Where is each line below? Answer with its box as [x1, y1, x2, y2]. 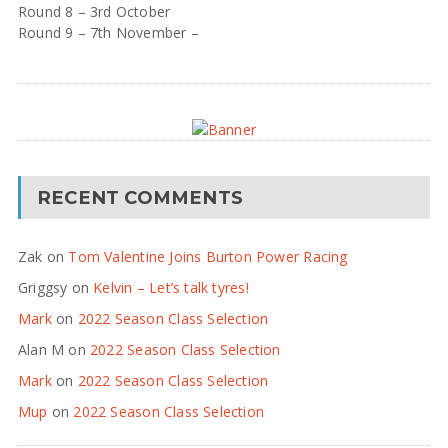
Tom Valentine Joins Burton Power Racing [68, 246, 348, 266]
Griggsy [17, 277, 68, 297]
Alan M [17, 339, 65, 359]
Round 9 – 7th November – [17, 22, 199, 42]
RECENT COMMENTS [36, 185, 244, 209]
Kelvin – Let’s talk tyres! [93, 277, 249, 297]
